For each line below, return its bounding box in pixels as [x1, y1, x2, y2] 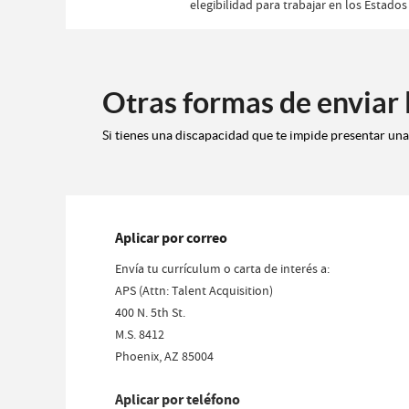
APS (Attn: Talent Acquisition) [115, 281, 273, 299]
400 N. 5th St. [115, 303, 185, 320]
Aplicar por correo [115, 227, 227, 247]
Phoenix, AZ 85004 [115, 347, 214, 364]
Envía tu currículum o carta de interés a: [115, 259, 330, 277]
